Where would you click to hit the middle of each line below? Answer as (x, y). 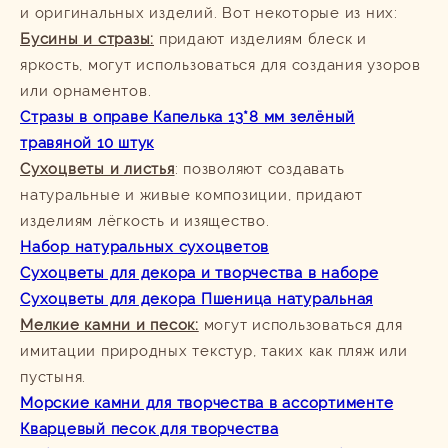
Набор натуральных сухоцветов (144, 246)
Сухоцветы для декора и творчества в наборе (199, 272)
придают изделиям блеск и (260, 38)
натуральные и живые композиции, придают (191, 194)
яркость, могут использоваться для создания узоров (220, 64)
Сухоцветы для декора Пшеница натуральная (196, 298)
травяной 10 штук (87, 142)
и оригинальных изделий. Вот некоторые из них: (209, 12)
